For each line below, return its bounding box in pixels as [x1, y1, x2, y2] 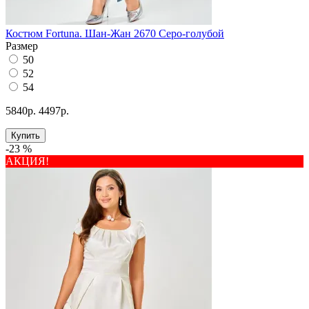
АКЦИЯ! [6, 155, 49, 168]
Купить [11, 130, 40, 141]
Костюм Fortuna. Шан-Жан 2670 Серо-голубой [6, 28, 224, 40]
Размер [6, 40, 38, 52]
